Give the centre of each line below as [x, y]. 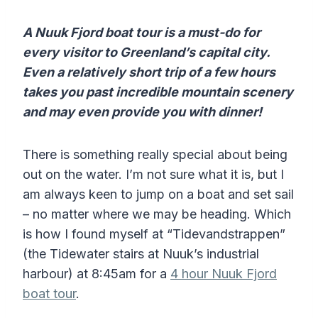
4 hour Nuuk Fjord [224, 273]
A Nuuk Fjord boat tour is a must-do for [142, 32]
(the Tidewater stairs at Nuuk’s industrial [141, 253]
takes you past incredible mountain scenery [158, 92]
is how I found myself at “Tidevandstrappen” [154, 234]
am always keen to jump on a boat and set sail [158, 194]
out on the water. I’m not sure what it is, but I [153, 174]
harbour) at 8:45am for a [97, 273]
